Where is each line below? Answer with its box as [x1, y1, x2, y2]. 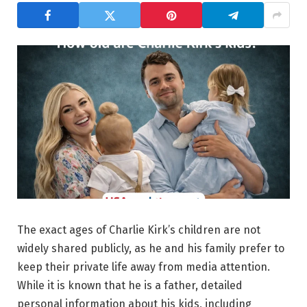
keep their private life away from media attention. [17, 260, 270, 273]
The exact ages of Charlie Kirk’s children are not [17, 223, 260, 236]
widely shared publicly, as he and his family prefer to [17, 241, 284, 255]
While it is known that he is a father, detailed [17, 278, 243, 292]
